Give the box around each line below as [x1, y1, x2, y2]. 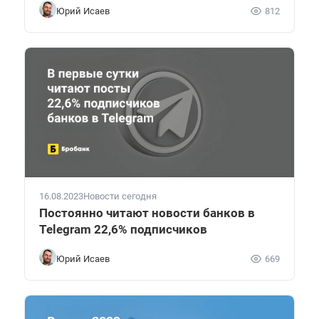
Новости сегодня [83, 191, 157, 202]
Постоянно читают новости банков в [39, 206, 255, 221]
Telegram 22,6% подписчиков [39, 222, 207, 237]
